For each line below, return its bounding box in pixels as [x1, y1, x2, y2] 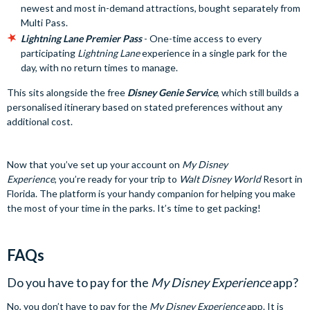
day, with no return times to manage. [21, 62, 178, 74]
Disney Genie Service [127, 86, 217, 99]
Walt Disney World [179, 173, 263, 185]
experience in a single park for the [140, 47, 287, 60]
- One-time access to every [142, 33, 262, 45]
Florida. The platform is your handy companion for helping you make [7, 188, 295, 200]
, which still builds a [217, 86, 299, 99]
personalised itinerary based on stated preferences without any [7, 101, 282, 113]
